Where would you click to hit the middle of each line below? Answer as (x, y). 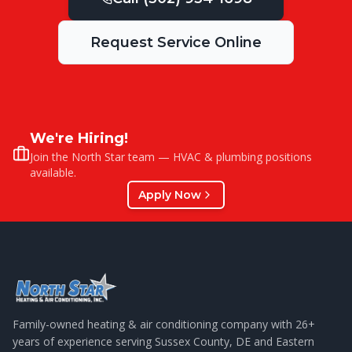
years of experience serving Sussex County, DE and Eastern (163, 341)
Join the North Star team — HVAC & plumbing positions (171, 157)
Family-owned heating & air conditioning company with (154, 324)
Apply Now (170, 195)
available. (53, 172)
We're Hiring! (79, 138)
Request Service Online (176, 42)
